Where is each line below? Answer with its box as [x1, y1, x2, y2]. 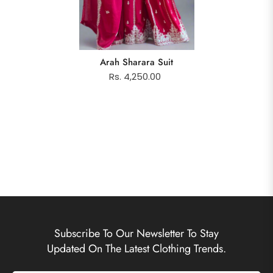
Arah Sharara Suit [100, 55, 173, 69]
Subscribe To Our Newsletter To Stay [54, 225, 219, 241]
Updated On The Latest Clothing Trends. [47, 240, 226, 257]
